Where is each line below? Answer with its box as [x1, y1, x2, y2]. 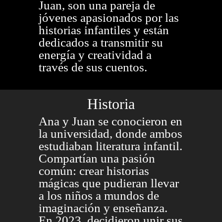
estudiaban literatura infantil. [38, 139, 182, 153]
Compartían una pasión [38, 151, 155, 165]
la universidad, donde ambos [38, 126, 182, 140]
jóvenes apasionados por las [38, 10, 179, 24]
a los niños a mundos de [38, 188, 159, 202]
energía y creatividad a [38, 48, 152, 61]
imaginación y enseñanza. [38, 201, 167, 215]
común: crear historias [38, 164, 149, 177]
